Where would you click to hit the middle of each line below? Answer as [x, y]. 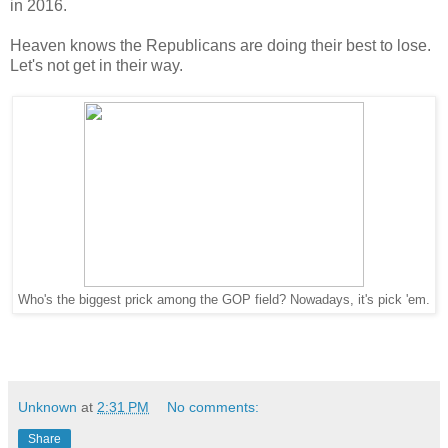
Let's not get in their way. [96, 65]
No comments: [213, 407]
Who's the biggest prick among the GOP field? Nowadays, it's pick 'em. [224, 299]
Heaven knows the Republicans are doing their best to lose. [220, 45]
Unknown [47, 407]
